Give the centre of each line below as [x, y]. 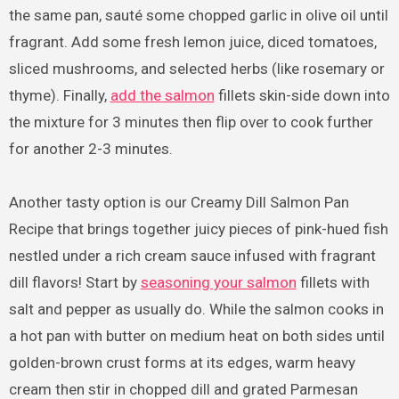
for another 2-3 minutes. [90, 148]
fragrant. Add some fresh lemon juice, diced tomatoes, [192, 41]
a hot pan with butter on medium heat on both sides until [196, 335]
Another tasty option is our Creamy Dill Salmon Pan [179, 202]
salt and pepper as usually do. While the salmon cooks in [196, 309]
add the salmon [162, 95]
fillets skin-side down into [302, 95]
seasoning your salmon [218, 282]
